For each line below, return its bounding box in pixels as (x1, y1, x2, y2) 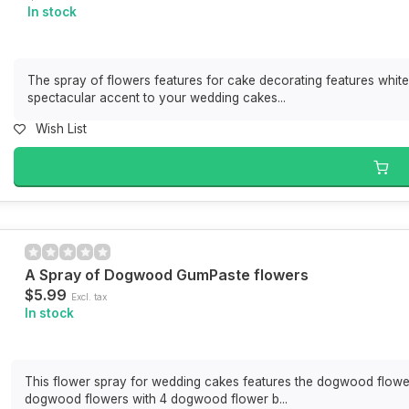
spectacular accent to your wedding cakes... (27, 90, 287, 105)
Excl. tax (71, 291, 108, 302)
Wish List (36, 121, 88, 136)
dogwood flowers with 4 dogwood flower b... (25, 392, 288, 406)
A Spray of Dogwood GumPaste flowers (25, 266, 309, 284)
